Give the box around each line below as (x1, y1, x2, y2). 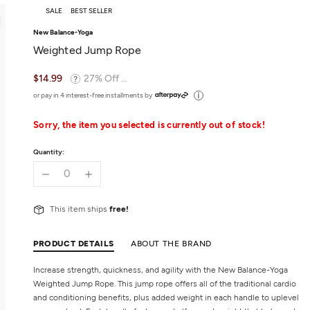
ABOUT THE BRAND (131, 239, 212, 249)
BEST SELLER (71, 6, 112, 15)
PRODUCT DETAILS (33, 239, 114, 249)
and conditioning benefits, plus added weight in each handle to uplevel (33, 293, 299, 303)
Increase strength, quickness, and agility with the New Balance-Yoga (33, 265, 288, 275)
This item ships (50, 204, 109, 215)
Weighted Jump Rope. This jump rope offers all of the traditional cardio (33, 279, 296, 289)
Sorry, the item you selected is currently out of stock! (33, 120, 266, 131)
